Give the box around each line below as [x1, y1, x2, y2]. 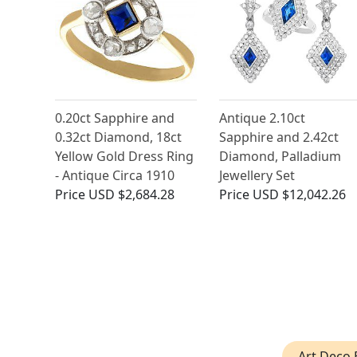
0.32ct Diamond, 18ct [55, 128, 182, 147]
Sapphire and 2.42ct [218, 128, 339, 147]
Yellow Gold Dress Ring [55, 147, 194, 166]
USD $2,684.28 [88, 186, 175, 204]
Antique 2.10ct [218, 109, 305, 127]
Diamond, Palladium [218, 147, 341, 166]
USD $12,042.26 [252, 186, 346, 204]
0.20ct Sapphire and [55, 109, 175, 127]
